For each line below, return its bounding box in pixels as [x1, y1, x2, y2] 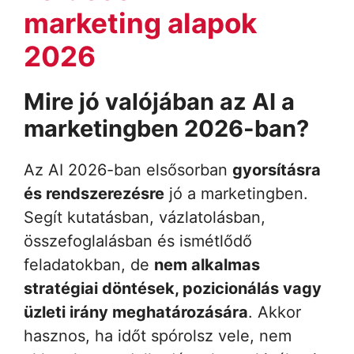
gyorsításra [232, 160, 321, 179]
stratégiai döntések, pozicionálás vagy [24, 278, 322, 298]
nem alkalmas [154, 254, 260, 274]
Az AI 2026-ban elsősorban [24, 160, 232, 179]
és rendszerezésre [24, 183, 164, 203]
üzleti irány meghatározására [24, 302, 248, 322]
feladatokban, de [24, 254, 154, 274]
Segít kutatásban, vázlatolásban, [24, 207, 265, 227]
